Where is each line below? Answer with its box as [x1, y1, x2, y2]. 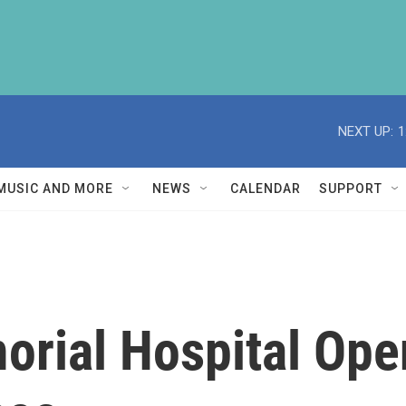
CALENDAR [230, 181, 301, 196]
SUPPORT [319, 181, 382, 196]
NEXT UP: [338, 122, 393, 140]
